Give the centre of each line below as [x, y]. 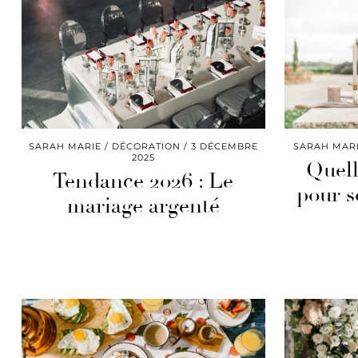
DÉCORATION [146, 146]
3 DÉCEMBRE [224, 146]
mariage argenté [143, 206]
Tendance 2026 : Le [143, 181]
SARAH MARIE [65, 146]
